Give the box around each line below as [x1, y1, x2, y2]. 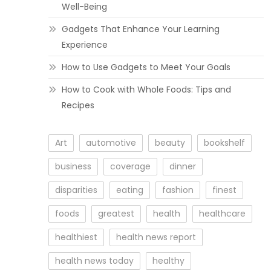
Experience [61, 39, 108, 51]
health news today [54, 255, 134, 267]
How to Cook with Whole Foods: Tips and [61, 83, 231, 96]
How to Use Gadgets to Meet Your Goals [61, 61, 230, 73]
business [54, 160, 91, 172]
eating [116, 184, 143, 196]
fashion [162, 184, 194, 196]
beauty [154, 137, 185, 149]
